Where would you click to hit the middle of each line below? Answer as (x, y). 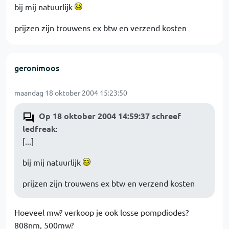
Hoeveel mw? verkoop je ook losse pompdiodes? (101, 212)
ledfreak (39, 129)
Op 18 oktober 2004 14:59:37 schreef (110, 116)
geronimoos (37, 68)
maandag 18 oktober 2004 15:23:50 (71, 93)
